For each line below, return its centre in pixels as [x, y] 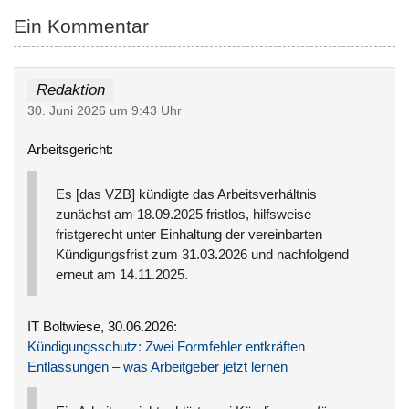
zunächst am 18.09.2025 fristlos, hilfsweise [184, 215]
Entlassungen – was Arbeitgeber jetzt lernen [158, 366]
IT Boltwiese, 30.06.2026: [103, 326]
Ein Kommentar [82, 26]
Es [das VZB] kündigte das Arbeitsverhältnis [187, 194]
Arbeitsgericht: [71, 150]
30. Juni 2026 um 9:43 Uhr [105, 110]
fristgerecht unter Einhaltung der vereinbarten [189, 235]
